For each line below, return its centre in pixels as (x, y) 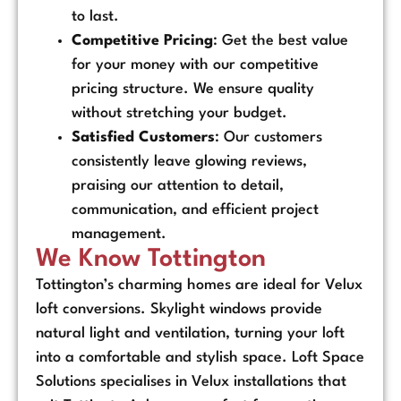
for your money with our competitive (195, 65)
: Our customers (269, 138)
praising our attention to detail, (178, 186)
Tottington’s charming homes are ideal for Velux (199, 286)
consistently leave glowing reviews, (189, 162)
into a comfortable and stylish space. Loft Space (200, 358)
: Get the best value (281, 41)
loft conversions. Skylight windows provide (179, 310)
